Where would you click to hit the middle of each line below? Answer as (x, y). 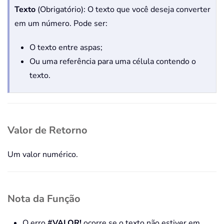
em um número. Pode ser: (61, 23)
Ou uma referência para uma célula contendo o (113, 61)
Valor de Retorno (47, 130)
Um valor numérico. (43, 154)
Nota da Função (44, 198)
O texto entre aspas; (66, 47)
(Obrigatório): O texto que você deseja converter (123, 9)
